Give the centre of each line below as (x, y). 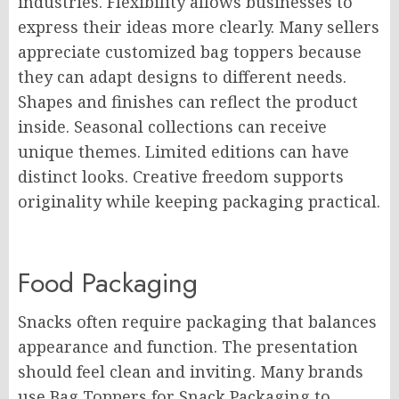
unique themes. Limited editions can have (183, 151)
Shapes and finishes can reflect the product (188, 102)
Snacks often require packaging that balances (197, 322)
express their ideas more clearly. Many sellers (199, 27)
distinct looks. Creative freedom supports (181, 176)
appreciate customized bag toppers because (190, 52)
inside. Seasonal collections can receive (172, 126)
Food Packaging (108, 283)
